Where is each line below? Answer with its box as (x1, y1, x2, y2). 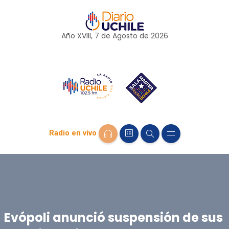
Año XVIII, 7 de (61, 31, 112, 41)
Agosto (112, 31, 138, 41)
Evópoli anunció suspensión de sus (4, 209, 223, 226)
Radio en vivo (49, 128, 97, 138)
